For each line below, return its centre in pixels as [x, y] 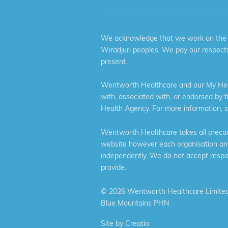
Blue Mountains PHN [135, 203]
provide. [113, 168]
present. [114, 61]
